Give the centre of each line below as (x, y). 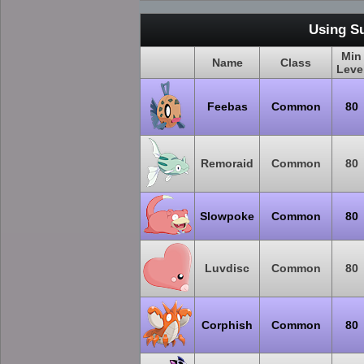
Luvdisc (227, 268)
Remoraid (227, 163)
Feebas (227, 106)
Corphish (227, 325)
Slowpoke (227, 216)
